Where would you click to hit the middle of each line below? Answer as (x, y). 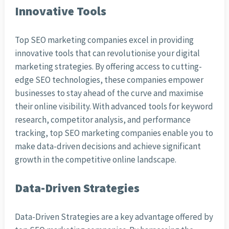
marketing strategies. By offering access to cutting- (108, 67)
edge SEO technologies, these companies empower (109, 80)
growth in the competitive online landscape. (95, 160)
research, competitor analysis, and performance (102, 120)
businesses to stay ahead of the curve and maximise (109, 93)
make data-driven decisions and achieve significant (108, 146)
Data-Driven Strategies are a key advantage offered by (114, 217)
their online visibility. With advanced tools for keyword (114, 107)
